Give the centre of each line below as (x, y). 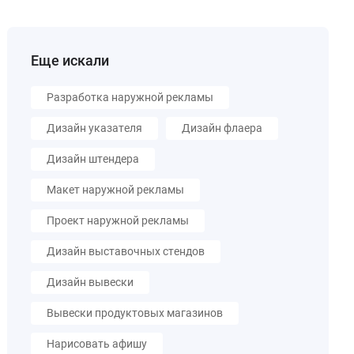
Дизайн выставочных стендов (126, 251)
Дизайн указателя (95, 128)
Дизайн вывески (90, 282)
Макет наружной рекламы (116, 190)
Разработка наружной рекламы (130, 97)
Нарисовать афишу (97, 344)
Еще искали (70, 60)
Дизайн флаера (222, 128)
